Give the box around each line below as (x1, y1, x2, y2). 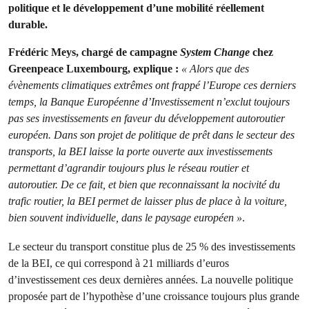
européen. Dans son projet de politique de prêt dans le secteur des (8, 128, 295, 141)
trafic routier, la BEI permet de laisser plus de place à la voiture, (8, 195, 287, 208)
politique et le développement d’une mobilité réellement (8, 1, 264, 14)
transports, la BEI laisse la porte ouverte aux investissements (8, 145, 272, 158)
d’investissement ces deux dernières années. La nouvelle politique (8, 273, 293, 286)
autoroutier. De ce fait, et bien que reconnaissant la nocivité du (8, 178, 280, 191)
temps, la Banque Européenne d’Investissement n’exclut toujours (8, 95, 290, 108)
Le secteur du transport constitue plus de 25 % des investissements (8, 240, 295, 253)
